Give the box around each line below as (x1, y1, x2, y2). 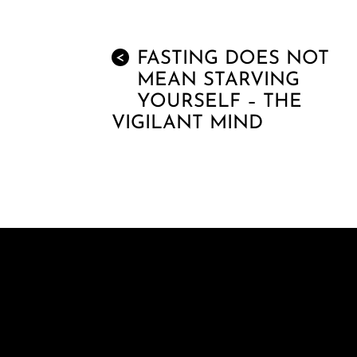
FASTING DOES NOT (137, 49, 329, 69)
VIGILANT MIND (112, 113, 263, 133)
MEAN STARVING (137, 70, 300, 90)
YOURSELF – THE (137, 92, 302, 112)
